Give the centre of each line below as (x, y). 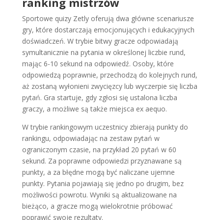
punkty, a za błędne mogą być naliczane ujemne (98, 172)
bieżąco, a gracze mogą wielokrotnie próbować (97, 206)
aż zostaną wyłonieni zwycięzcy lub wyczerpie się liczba (110, 86)
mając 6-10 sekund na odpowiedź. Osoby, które (98, 63)
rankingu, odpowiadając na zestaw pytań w (91, 138)
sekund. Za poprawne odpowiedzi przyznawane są (102, 161)
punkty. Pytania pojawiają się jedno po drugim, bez (103, 183)
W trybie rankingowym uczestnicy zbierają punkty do (105, 127)
